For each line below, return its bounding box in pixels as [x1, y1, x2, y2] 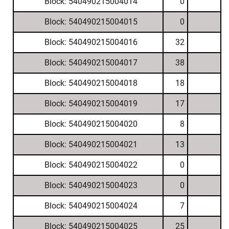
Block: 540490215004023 [44, 180, 138, 190]
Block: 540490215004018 [44, 78, 138, 88]
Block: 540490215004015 [44, 17, 138, 27]
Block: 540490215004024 [44, 201, 138, 211]
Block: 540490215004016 [44, 37, 138, 47]
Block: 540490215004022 [44, 160, 138, 170]
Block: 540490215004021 [44, 140, 138, 149]
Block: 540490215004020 [44, 119, 138, 129]
